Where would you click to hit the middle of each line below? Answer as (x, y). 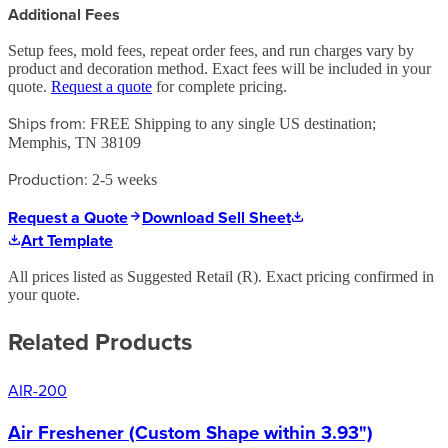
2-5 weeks (124, 179)
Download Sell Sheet (216, 217)
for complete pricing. (219, 86)
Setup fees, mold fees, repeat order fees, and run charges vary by (211, 50)
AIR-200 (37, 389)
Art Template (67, 240)
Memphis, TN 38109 (74, 142)
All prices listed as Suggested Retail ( (125, 276)
